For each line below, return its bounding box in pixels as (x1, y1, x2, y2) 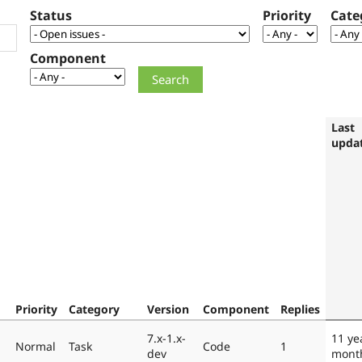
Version (147, 301, 189, 317)
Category (69, 301, 120, 317)
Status (30, 6, 72, 25)
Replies (280, 301, 320, 317)
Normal (15, 338, 56, 354)
